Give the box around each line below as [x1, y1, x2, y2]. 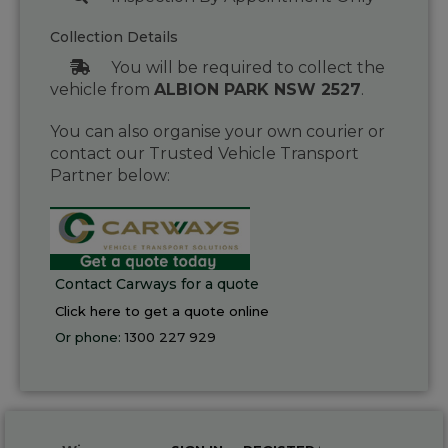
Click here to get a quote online [55, 302, 269, 319]
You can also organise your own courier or [50, 122, 385, 142]
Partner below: [50, 166, 170, 186]
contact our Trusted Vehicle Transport [50, 144, 359, 164]
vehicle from [50, 80, 154, 100]
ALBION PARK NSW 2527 [154, 80, 361, 100]
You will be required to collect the [110, 58, 385, 78]
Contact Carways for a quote [55, 274, 259, 293]
